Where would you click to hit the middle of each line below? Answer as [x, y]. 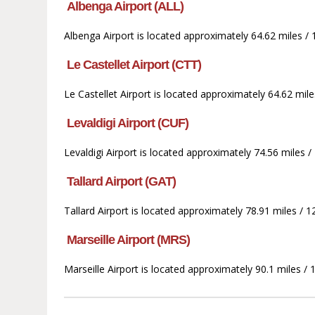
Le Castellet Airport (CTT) [134, 65]
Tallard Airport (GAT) [122, 182]
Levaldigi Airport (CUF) [128, 123]
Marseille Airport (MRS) [129, 240]
